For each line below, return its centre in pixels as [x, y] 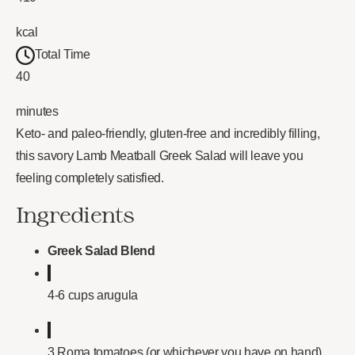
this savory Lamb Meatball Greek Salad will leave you [160, 156]
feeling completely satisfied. [90, 178]
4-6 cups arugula [93, 296]
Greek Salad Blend [101, 251]
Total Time [63, 55]
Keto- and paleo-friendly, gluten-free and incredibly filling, [168, 134]
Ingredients [75, 215]
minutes [37, 112]
